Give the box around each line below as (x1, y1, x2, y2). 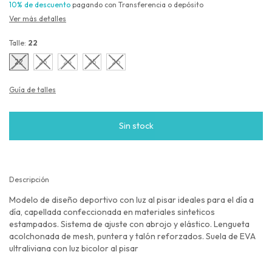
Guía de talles (9, 84, 56, 94)
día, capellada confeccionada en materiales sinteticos (9, 206, 215, 217)
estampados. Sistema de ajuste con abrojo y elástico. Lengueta (9, 218, 250, 229)
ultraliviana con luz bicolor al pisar (9, 242, 138, 254)
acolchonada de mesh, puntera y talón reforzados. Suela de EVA (9, 230, 256, 242)
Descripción (9, 174, 49, 184)
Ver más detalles (9, 13, 66, 23)
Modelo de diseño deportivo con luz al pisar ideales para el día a (9, 194, 254, 205)
